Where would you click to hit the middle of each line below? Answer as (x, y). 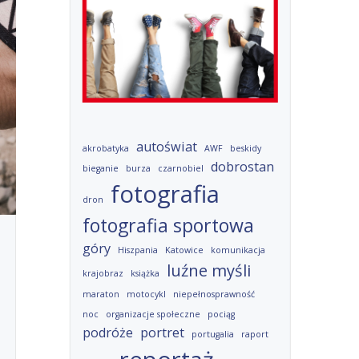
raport (254, 334)
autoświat (166, 147)
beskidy (245, 148)
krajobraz (103, 273)
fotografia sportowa (168, 225)
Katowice (184, 250)
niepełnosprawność (214, 294)
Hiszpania (137, 250)
